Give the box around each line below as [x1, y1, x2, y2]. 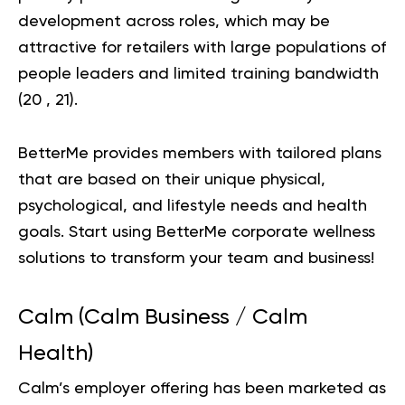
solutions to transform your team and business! [18, 250, 374, 268]
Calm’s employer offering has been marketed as [18, 381, 386, 398]
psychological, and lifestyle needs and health [18, 198, 367, 215]
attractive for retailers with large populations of [18, 40, 386, 57]
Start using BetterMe [69, 224, 231, 241]
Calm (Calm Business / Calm [18, 306, 307, 329]
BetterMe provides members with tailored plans [18, 146, 381, 163]
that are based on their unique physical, [18, 172, 325, 189]
